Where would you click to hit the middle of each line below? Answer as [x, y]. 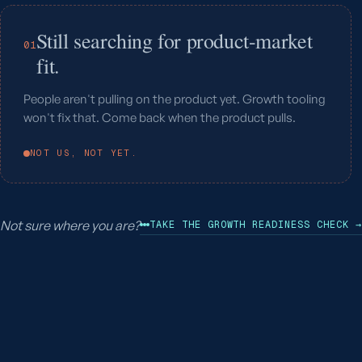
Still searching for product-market [175, 40]
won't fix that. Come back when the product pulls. [160, 118]
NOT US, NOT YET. [84, 153]
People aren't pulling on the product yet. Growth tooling [175, 99]
